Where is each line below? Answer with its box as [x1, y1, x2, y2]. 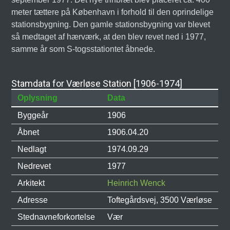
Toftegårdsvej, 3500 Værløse [107, 196, 213, 204]
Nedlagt [17, 145, 47, 154]
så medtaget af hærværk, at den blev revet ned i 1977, [11, 32, 206, 41]
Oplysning [17, 93, 58, 102]
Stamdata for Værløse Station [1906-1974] [11, 78, 183, 89]
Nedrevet [17, 162, 51, 170]
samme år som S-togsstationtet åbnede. [11, 45, 156, 53]
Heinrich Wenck [107, 179, 166, 187]
